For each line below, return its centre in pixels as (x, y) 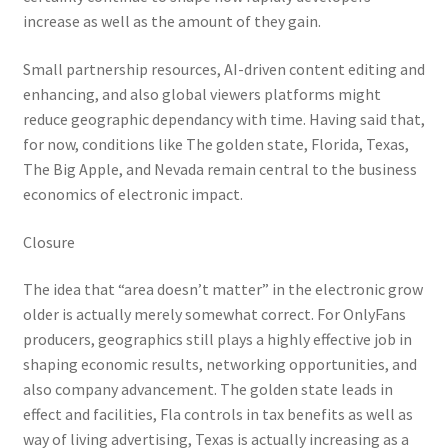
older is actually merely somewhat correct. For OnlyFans (214, 314)
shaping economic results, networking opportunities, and (219, 364)
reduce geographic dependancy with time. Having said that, (223, 119)
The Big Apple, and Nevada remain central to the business (219, 169)
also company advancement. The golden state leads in (207, 389)
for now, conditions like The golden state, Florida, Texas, (215, 144)
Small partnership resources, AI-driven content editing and (223, 69)
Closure (48, 241)
